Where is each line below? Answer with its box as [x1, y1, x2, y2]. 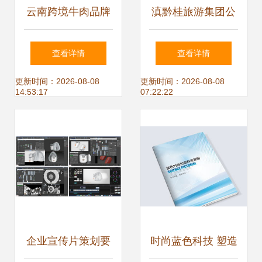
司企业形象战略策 [151, 41, 236, 53]
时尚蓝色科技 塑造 [150, 235, 237, 247]
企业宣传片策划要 [26, 235, 111, 247]
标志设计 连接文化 [25, 41, 112, 53]
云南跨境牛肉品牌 [26, 6, 111, 18]
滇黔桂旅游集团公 [151, 6, 236, 18]
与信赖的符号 [37, 76, 100, 88]
